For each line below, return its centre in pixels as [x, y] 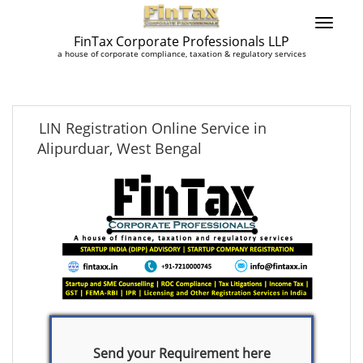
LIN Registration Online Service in [153, 128]
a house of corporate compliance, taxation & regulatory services [181, 53]
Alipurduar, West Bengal [120, 148]
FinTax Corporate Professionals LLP [181, 41]
